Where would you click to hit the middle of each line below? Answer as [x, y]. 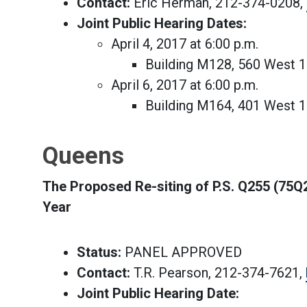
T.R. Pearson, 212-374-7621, [218, 273]
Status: [99, 252]
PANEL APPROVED [182, 252]
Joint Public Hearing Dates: [162, 23]
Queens [83, 156]
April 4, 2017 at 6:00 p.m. [185, 44]
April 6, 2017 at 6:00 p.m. [185, 85]
